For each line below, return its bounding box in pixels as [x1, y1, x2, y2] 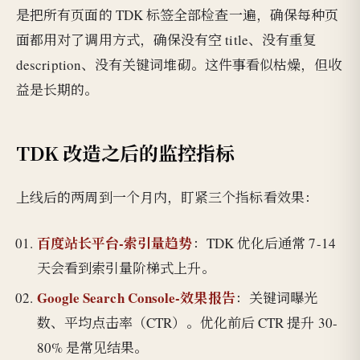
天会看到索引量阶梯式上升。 [36, 258, 215, 277]
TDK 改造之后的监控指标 [16, 138, 235, 166]
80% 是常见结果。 [36, 338, 149, 358]
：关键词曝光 [235, 288, 318, 308]
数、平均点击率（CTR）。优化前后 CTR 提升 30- [36, 313, 337, 333]
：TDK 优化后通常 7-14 [192, 233, 336, 252]
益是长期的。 [16, 80, 99, 99]
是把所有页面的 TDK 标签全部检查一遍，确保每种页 [16, 6, 339, 24]
